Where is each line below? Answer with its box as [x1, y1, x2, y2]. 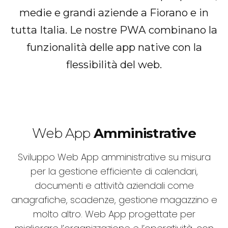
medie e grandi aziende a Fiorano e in [19, 6, 209, 19]
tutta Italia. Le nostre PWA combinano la [11, 23, 217, 37]
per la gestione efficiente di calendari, [30, 165, 198, 178]
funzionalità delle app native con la [26, 41, 202, 54]
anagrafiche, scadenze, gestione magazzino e [11, 193, 217, 207]
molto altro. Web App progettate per [33, 208, 195, 221]
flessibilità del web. [66, 58, 162, 71]
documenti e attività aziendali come [34, 179, 194, 192]
